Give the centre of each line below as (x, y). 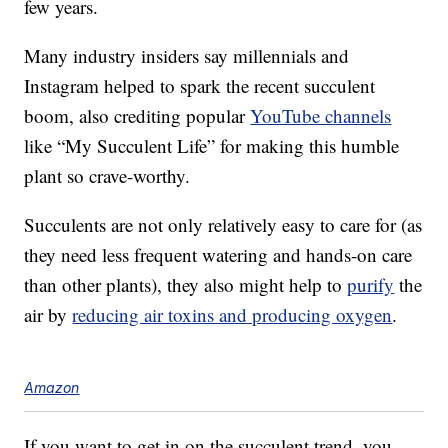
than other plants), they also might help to (186, 285)
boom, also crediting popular (137, 116)
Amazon (52, 388)
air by (48, 315)
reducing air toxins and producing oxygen (232, 315)
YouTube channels (321, 116)
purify (371, 285)
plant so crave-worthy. (107, 176)
